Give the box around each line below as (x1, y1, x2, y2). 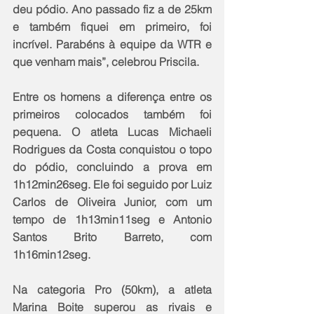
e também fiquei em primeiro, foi (13, 19, 212, 34)
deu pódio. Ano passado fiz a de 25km (13, 1, 212, 16)
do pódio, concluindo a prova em (13, 159, 212, 174)
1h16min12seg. (13, 247, 90, 261)
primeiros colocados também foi (13, 107, 212, 121)
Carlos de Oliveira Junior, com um (13, 194, 212, 209)
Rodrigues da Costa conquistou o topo (13, 142, 212, 156)
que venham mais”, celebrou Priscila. (13, 54, 199, 69)
